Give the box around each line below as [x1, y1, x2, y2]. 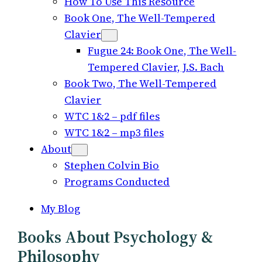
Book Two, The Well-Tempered [64, 76, 217, 91]
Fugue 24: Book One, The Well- [88, 43, 237, 58]
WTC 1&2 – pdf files [64, 109, 160, 123]
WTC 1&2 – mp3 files [64, 125, 164, 140]
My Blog [41, 201, 81, 216]
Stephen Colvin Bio [64, 158, 160, 173]
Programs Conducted [64, 174, 170, 189]
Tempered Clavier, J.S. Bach [88, 60, 225, 74]
